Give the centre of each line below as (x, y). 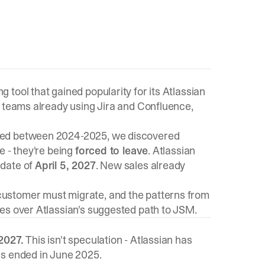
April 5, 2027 (65, 165)
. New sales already (140, 165)
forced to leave (112, 151)
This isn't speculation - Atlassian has (108, 240)
